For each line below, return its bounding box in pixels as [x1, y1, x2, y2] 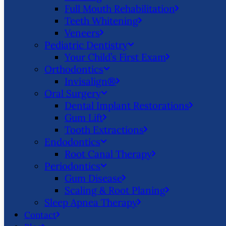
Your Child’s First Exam [65, 51, 166, 63]
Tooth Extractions [65, 124, 144, 136]
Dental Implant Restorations [65, 99, 189, 111]
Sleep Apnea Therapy [44, 196, 137, 208]
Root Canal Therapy [65, 148, 152, 160]
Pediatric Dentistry [44, 39, 128, 51]
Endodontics [44, 136, 100, 148]
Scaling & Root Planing [65, 184, 165, 196]
